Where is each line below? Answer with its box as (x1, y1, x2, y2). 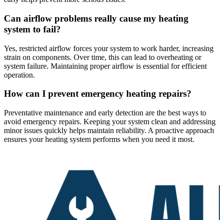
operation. (4, 70, 35, 79)
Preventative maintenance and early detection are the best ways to (4, 109, 206, 117)
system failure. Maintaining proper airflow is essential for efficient (4, 61, 207, 70)
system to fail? (4, 24, 61, 34)
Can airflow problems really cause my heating (4, 13, 189, 24)
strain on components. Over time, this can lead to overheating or (4, 53, 201, 61)
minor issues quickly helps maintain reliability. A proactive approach (4, 126, 214, 135)
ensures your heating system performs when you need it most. (4, 135, 194, 144)
